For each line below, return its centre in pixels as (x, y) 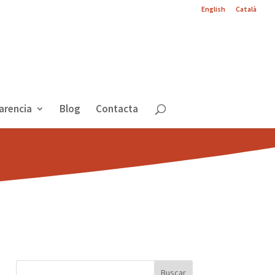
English (213, 9)
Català (246, 9)
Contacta (117, 109)
